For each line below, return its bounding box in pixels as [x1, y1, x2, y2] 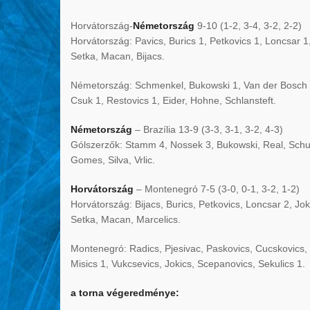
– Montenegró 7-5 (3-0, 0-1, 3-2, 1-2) [134, 183, 300, 195]
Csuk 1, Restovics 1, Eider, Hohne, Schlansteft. [71, 95, 276, 107]
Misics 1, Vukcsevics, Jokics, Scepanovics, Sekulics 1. [71, 258, 305, 270]
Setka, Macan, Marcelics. [71, 214, 181, 226]
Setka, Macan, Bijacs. [71, 51, 165, 62]
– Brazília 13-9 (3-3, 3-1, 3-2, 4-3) [132, 124, 283, 136]
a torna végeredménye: [71, 287, 179, 299]
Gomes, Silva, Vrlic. [71, 154, 155, 166]
